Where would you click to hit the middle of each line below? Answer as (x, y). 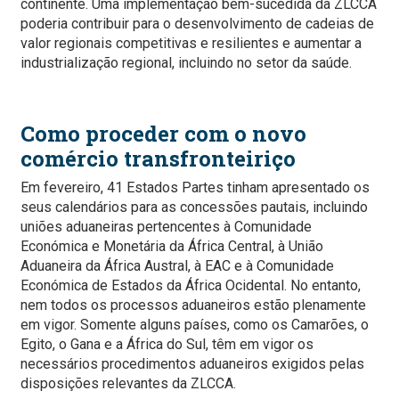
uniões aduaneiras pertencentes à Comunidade (166, 227)
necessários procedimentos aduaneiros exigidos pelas (192, 364)
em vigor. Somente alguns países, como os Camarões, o (195, 325)
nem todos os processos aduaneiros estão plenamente (193, 305)
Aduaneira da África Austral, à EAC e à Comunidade (177, 266)
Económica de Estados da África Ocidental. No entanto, (191, 286)
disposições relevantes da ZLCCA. (128, 384)
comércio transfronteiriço (158, 159)
